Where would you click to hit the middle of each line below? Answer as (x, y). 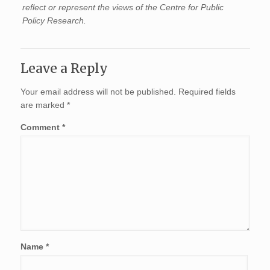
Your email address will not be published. (98, 92)
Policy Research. (55, 21)
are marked (43, 105)
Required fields (207, 92)
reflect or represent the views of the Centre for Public (123, 8)
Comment (41, 127)
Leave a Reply (64, 69)
